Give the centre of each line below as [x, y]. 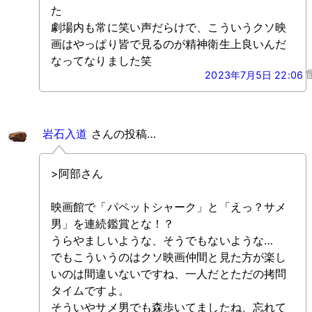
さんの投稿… [122, 134]
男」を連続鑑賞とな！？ [113, 224]
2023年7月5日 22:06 [255, 75]
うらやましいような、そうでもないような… [162, 241]
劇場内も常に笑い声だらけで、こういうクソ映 [169, 28]
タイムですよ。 [90, 291]
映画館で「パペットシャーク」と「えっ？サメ [169, 207]
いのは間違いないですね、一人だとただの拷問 [169, 274]
